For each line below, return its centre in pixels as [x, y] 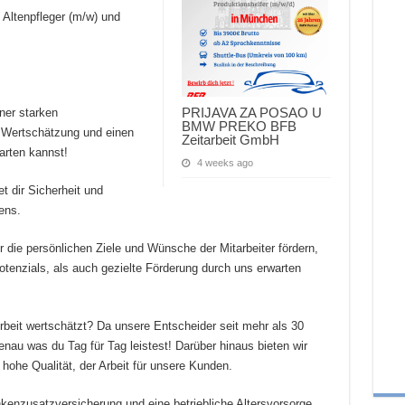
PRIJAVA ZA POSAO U [251, 112]
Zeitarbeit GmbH [230, 139]
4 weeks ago [225, 162]
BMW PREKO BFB [239, 126]
